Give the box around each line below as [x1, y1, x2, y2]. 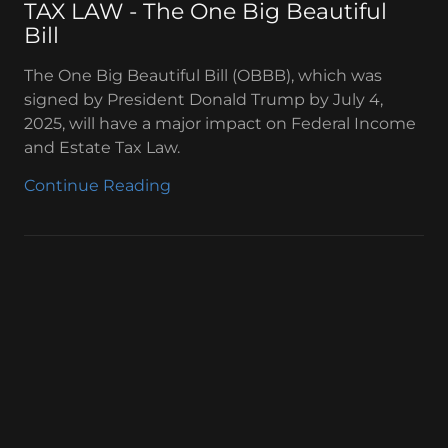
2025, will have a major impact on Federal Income [24, 114, 416, 133]
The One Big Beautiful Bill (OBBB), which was [24, 66, 382, 85]
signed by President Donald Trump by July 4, [24, 90, 383, 109]
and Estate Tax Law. [24, 138, 180, 157]
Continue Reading [24, 176, 171, 195]
